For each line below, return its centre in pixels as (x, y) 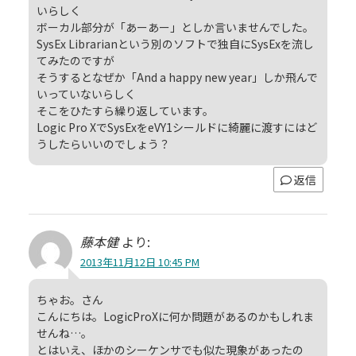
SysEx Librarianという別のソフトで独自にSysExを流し (175, 43)
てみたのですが (75, 60)
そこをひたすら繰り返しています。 (125, 110)
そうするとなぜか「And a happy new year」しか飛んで (177, 77)
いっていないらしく (86, 93)
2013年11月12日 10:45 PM (140, 261)
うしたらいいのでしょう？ (103, 143)
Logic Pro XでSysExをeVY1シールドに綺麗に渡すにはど (177, 127)
